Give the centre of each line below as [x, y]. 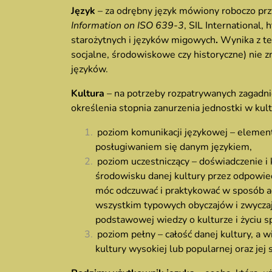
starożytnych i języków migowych [143, 40]
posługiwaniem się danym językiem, [174, 147]
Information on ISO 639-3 [127, 25]
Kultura [89, 93]
